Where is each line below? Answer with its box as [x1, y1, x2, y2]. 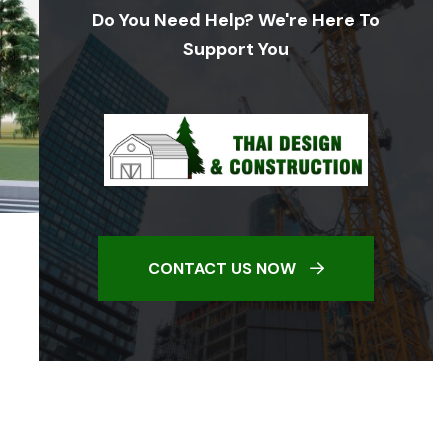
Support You [182, 37, 289, 61]
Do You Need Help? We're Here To [91, 8, 380, 32]
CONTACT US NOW [147, 258, 300, 280]
